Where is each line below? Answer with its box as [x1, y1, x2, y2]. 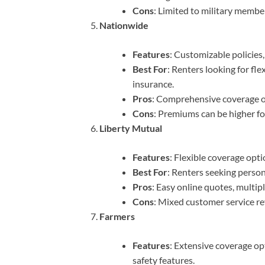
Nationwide [99, 20, 148, 31]
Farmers [99, 211, 135, 222]
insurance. [132, 78, 174, 90]
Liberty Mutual [99, 122, 162, 134]
